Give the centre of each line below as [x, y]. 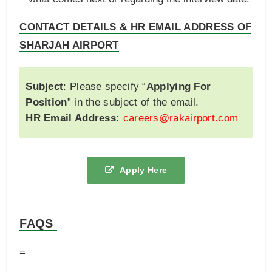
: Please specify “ [105, 86]
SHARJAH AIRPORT [69, 45]
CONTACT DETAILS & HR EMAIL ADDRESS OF [136, 27]
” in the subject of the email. [133, 102]
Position [46, 102]
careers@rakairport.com [181, 118]
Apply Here [144, 170]
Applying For [178, 86]
